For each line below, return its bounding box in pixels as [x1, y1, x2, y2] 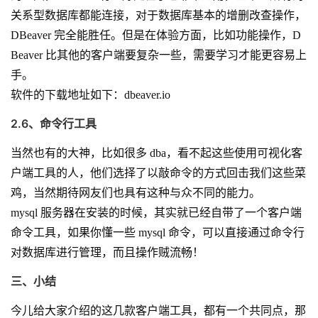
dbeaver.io [124, 89, 170, 101]
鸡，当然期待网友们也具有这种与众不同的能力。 [11, 187, 261, 199]
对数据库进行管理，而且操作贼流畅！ [11, 246, 204, 258]
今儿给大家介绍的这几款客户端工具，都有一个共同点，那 [11, 305, 306, 317]
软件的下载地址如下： [11, 89, 124, 101]
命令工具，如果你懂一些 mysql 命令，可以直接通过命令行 [11, 226, 305, 238]
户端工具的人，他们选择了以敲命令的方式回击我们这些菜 [11, 167, 306, 179]
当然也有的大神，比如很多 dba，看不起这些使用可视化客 [11, 147, 302, 159]
